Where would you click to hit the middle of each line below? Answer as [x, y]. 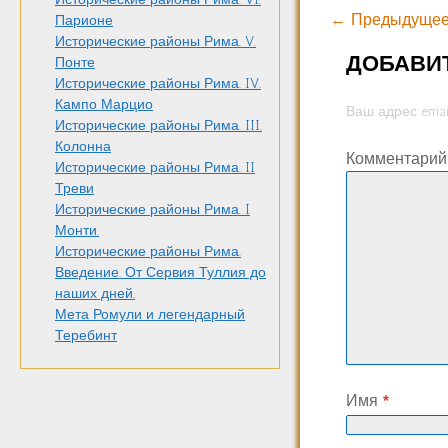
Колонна [83, 147]
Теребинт [86, 336]
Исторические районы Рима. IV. [158, 84]
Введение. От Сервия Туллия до [160, 273]
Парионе [84, 21]
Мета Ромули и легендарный [150, 315]
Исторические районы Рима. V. [155, 42]
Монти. [77, 231]
